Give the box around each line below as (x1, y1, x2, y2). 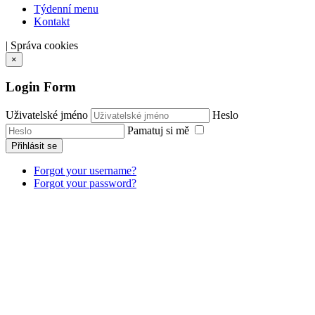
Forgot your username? (34, 165, 136, 177)
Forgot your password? (34, 177, 136, 190)
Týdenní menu (34, 2, 98, 15)
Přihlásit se (11, 141, 57, 152)
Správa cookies (11, 39, 78, 51)
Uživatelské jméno (6, 109, 88, 122)
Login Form (6, 79, 76, 95)
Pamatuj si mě (127, 124, 192, 137)
